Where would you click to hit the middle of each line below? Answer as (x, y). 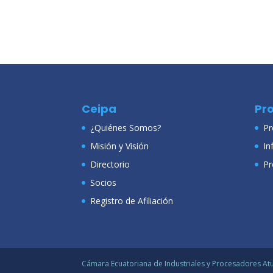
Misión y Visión (120, 146)
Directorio (110, 164)
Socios (104, 182)
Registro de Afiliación (132, 200)
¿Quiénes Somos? (126, 127)
